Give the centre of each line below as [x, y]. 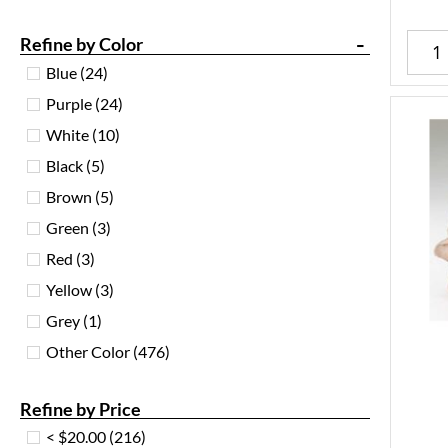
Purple [69, 104]
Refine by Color [81, 44]
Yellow [69, 290]
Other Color [88, 352]
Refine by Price [80, 409]
